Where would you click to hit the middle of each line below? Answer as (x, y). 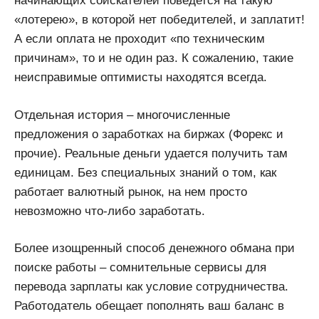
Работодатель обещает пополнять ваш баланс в (149, 306)
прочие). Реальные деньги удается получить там (151, 153)
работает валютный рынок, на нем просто (131, 192)
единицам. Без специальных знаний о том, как (145, 172)
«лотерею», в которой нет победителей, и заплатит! (159, 20)
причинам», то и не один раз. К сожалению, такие (154, 58)
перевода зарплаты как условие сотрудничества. (151, 287)
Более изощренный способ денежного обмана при (155, 249)
